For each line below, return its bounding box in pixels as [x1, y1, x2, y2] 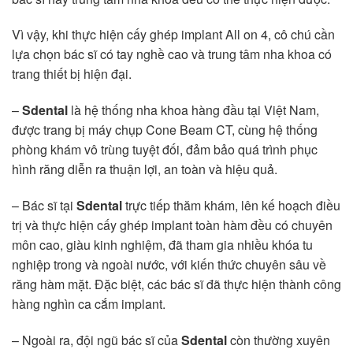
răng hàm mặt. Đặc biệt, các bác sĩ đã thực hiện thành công [12, 274, 341, 293]
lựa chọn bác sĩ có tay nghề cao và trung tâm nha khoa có [12, 45, 332, 64]
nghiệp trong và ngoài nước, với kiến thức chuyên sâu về [12, 255, 326, 273]
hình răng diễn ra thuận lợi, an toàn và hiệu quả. [12, 160, 277, 179]
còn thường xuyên [227, 330, 330, 349]
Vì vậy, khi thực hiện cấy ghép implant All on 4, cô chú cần [12, 25, 335, 44]
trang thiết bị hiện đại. [12, 65, 132, 84]
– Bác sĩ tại [12, 195, 76, 214]
